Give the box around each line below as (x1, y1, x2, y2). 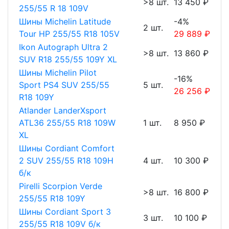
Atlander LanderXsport (19, 105, 106, 116)
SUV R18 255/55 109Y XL (19, 54, 117, 65)
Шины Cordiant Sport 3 (19, 207, 111, 217)
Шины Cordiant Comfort (19, 143, 114, 154)
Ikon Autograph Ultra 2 (19, 42, 108, 53)
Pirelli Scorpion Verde (19, 181, 102, 192)
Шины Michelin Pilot (19, 67, 97, 78)
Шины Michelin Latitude (19, 16, 111, 27)
